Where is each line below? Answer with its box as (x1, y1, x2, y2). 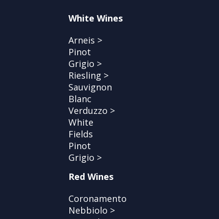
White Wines (68, 12, 123, 24)
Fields (68, 128, 93, 140)
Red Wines (68, 170, 113, 182)
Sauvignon (68, 81, 112, 93)
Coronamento (68, 192, 127, 204)
